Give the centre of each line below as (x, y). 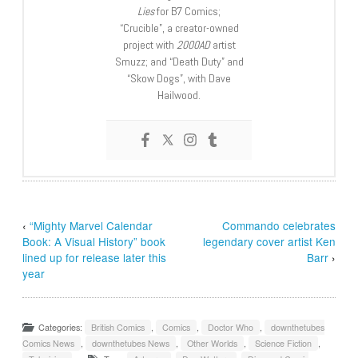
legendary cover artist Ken (269, 242)
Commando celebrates (278, 226)
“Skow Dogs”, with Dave (179, 79)
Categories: (62, 328)
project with (149, 45)
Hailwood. (179, 95)
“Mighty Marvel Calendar (91, 226)
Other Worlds (213, 344)
